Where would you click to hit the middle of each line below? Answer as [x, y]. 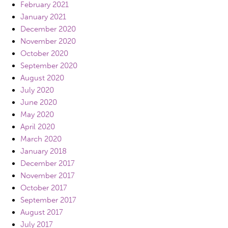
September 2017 [48, 200]
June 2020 [39, 102]
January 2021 [43, 17]
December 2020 [48, 29]
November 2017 [48, 175]
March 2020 [41, 139]
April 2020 [38, 126]
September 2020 [49, 65]
